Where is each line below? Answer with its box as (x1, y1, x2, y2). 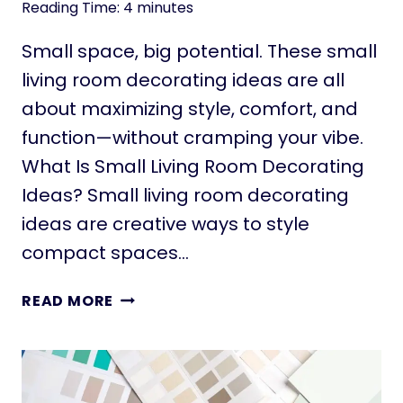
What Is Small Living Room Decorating (22, 154, 364, 179)
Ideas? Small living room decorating (22, 183, 349, 208)
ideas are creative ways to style (22, 211, 309, 237)
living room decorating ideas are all (22, 67, 345, 93)
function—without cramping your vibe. (22, 125, 363, 150)
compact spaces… (22, 240, 189, 265)
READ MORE (22, 291, 114, 311)
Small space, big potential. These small (22, 39, 377, 64)
